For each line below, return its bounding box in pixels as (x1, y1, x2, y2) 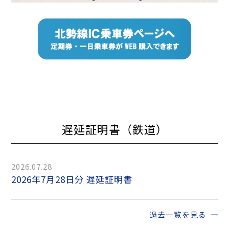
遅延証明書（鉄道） (61, 121, 168, 138)
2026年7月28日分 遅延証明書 (16, 173, 133, 186)
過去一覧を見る (149, 209, 207, 220)
